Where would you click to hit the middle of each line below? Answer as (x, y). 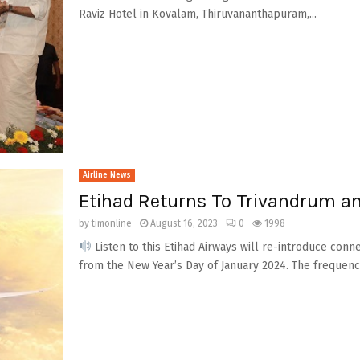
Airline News (106, 175)
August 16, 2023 (184, 223)
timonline (111, 223)
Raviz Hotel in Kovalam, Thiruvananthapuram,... (197, 14)
